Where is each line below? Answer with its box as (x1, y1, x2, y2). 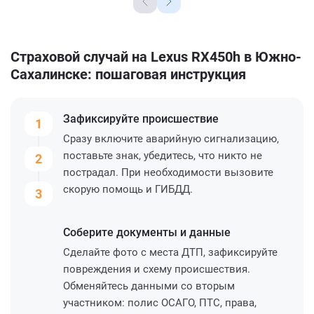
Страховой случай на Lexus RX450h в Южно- (11, 48, 301, 65)
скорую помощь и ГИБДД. (63, 182, 193, 196)
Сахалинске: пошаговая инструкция (11, 65, 246, 83)
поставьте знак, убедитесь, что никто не (63, 149, 262, 162)
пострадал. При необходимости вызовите (63, 165, 273, 179)
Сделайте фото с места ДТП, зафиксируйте (63, 245, 278, 259)
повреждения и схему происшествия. (63, 262, 250, 275)
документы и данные (116, 225, 231, 239)
